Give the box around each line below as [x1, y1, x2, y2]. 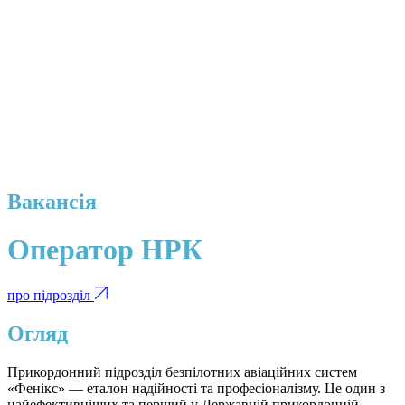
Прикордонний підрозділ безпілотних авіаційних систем [7, 363, 357, 380]
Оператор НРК [7, 233, 202, 267]
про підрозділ [7, 287, 94, 303]
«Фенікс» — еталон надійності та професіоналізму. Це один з [7, 380, 385, 396]
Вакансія [7, 189, 97, 213]
